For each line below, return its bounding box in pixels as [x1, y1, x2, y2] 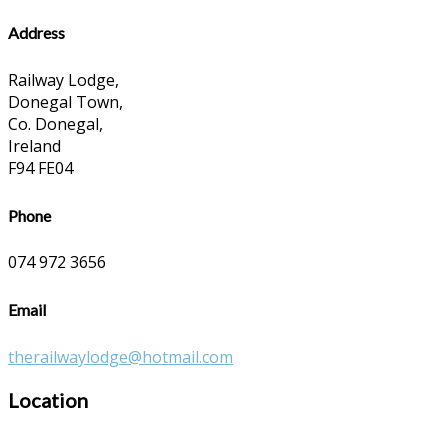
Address [8, 23, 65, 43]
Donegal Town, [8, 90, 123, 113]
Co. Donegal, [8, 112, 103, 135]
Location [8, 387, 88, 412]
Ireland [8, 134, 61, 157]
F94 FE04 [8, 156, 73, 179]
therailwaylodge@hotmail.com [8, 345, 233, 368]
